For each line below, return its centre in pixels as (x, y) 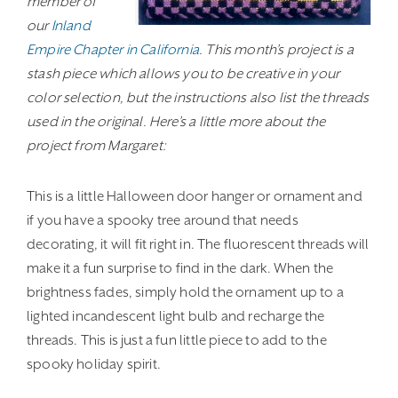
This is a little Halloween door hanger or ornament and (195, 196)
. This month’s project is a (276, 50)
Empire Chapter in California (113, 50)
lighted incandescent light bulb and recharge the (176, 316)
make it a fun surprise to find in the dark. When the (180, 268)
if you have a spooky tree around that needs (163, 220)
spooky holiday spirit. (94, 364)
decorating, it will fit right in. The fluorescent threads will (198, 244)
